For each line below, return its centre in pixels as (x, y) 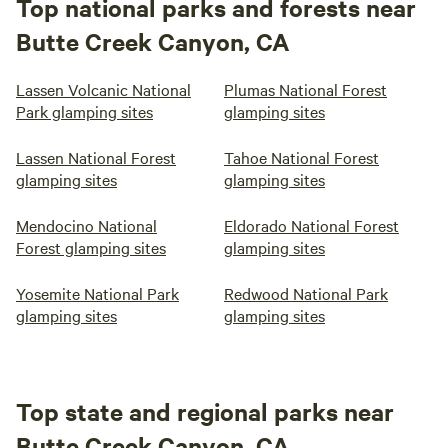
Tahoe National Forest (301, 157)
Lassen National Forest (96, 157)
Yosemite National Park (97, 293)
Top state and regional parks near (205, 411)
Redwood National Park (306, 293)
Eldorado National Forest (311, 225)
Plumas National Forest (305, 89)
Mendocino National (86, 225)
